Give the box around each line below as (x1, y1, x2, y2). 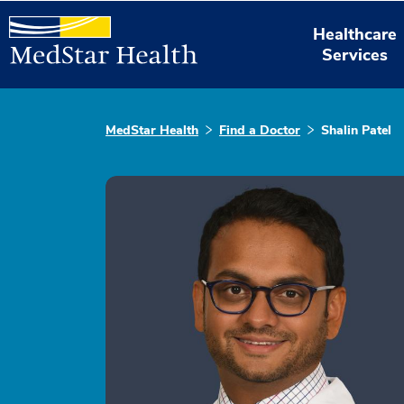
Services (322, 43, 389, 66)
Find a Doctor (219, 122, 300, 139)
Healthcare (313, 23, 398, 45)
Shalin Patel (321, 122, 391, 139)
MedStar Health (106, 122, 198, 139)
